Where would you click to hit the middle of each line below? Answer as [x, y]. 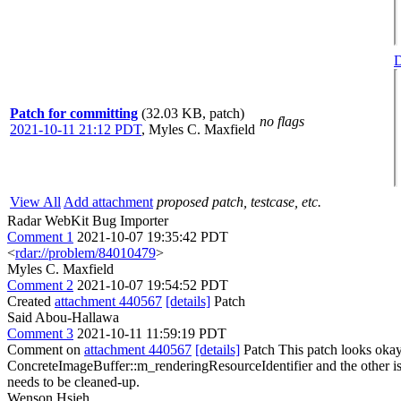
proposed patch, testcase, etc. [239, 202]
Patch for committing [74, 113]
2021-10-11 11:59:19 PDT [152, 333]
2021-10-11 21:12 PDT [76, 129]
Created [31, 301]
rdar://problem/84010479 [85, 253]
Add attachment [108, 202]
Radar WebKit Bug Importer [88, 221]
